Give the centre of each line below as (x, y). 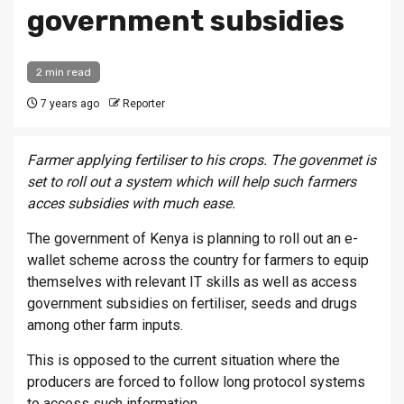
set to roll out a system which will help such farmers (192, 182)
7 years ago (69, 104)
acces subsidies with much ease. (131, 204)
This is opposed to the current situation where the (184, 361)
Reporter (144, 104)
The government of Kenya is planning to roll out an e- (193, 239)
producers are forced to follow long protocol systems (196, 382)
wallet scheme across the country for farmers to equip (198, 261)
